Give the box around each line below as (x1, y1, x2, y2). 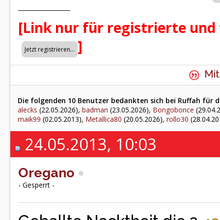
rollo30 (166, 114, 189, 124)
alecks (18, 105, 37, 114)
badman (82, 105, 108, 114)
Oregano (18, 165, 74, 180)
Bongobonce (153, 105, 194, 114)
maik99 (18, 114, 41, 124)
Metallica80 (85, 114, 122, 124)
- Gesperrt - (18, 180, 55, 190)
